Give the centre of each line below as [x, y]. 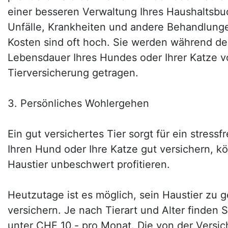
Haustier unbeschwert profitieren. [89, 164]
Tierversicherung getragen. [73, 73]
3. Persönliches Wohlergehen [78, 103]
